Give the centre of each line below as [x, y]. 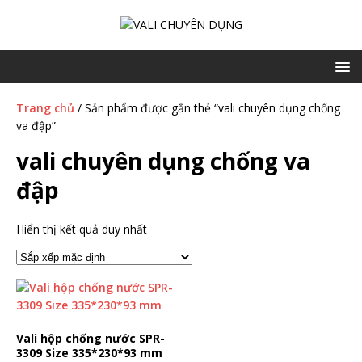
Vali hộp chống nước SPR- [90, 338]
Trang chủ [45, 108]
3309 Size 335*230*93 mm [89, 353]
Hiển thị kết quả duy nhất [82, 229]
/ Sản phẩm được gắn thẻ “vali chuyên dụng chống [207, 108]
